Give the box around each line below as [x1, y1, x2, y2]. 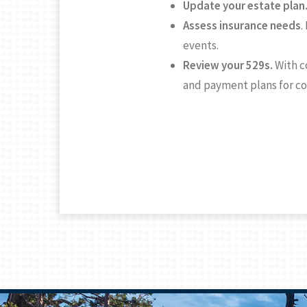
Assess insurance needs [183, 18, 301, 34]
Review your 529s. [183, 58, 273, 73]
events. [183, 38, 219, 53]
